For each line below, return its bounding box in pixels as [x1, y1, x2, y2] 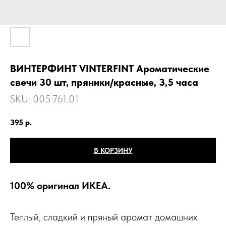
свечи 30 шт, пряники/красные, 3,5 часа [10, 76, 198, 88]
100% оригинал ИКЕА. [10, 179, 110, 192]
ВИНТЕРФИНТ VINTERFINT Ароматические [10, 63, 209, 75]
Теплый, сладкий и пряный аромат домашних [10, 210, 197, 223]
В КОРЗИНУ [93, 146, 133, 154]
